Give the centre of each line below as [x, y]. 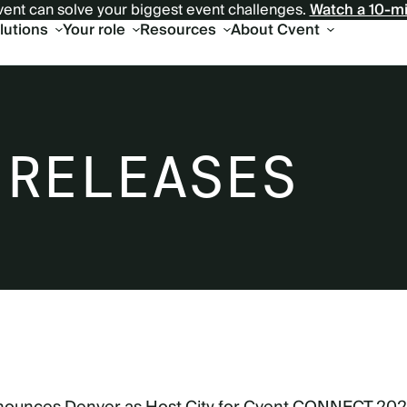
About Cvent [275, 30]
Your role [94, 30]
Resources [178, 30]
